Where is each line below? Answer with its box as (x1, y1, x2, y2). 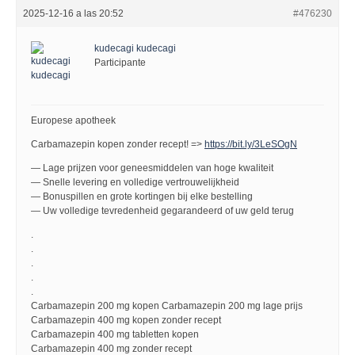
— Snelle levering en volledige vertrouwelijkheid (31, 177, 239, 188)
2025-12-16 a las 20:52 (23, 8, 124, 19)
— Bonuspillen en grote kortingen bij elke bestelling (31, 191, 253, 202)
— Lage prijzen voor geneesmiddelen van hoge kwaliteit (31, 162, 273, 174)
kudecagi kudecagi (94, 43, 176, 54)
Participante (94, 57, 146, 68)
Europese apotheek (31, 115, 116, 126)
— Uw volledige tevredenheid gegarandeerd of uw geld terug (31, 205, 294, 216)
